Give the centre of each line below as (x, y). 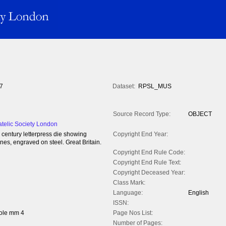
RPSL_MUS (155, 87)
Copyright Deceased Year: (149, 173)
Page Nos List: (133, 213)
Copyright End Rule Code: (149, 153)
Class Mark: (129, 183)
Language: (128, 193)
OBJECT (200, 114)
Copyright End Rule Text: (147, 163)
